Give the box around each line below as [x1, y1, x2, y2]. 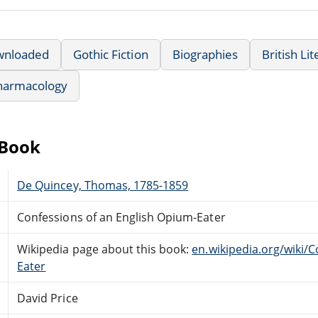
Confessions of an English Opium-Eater [17, 209, 226, 225]
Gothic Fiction [73, 45, 148, 62]
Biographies [172, 45, 238, 62]
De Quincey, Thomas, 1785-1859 [17, 177, 189, 193]
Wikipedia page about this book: [17, 241, 192, 257]
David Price [17, 290, 78, 306]
